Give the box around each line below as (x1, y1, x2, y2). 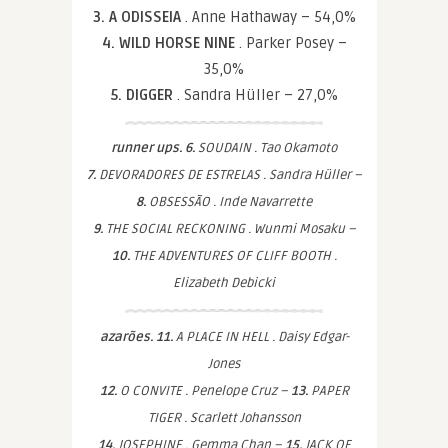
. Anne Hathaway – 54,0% (184, 8, 356, 26)
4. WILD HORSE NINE (101, 34, 239, 52)
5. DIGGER (110, 86, 177, 104)
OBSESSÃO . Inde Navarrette (146, 194, 312, 210)
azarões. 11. (99, 329, 173, 345)
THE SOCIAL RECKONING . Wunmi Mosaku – (102, 221, 356, 237)
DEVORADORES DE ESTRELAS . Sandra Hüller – (95, 167, 362, 183)
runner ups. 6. (111, 140, 195, 156)
